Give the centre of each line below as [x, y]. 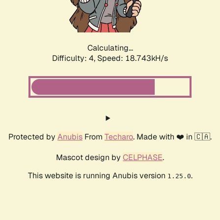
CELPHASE [143, 158]
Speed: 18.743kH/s [133, 58]
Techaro [119, 137]
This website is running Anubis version [97, 176]
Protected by [33, 137]
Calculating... [110, 48]
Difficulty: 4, [75, 58]
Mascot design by [89, 158]
